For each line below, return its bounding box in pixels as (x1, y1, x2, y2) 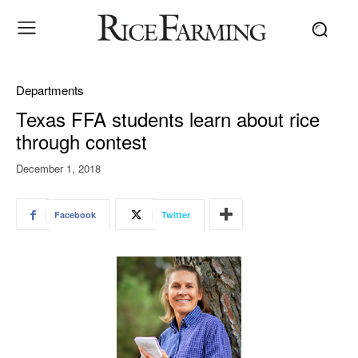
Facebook (54, 209, 96, 221)
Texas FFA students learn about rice (16, 104, 320, 133)
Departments (16, 81, 84, 98)
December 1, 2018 (16, 161, 101, 177)
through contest (16, 126, 147, 155)
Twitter (161, 209, 190, 221)
